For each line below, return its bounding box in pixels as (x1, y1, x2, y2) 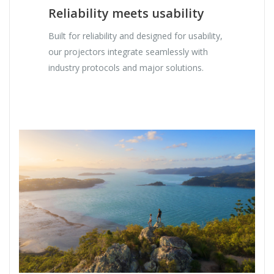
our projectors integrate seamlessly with (48, 46, 209, 58)
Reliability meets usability (48, 5, 205, 22)
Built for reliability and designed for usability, (48, 30, 223, 42)
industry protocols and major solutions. (48, 62, 209, 74)
